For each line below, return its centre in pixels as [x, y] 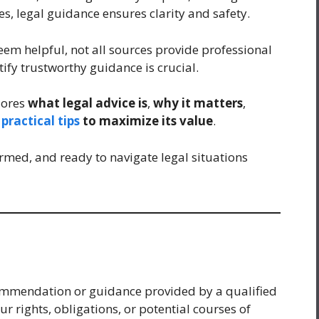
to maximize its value [146, 121]
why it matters [198, 103]
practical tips [41, 121]
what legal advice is [88, 103]
